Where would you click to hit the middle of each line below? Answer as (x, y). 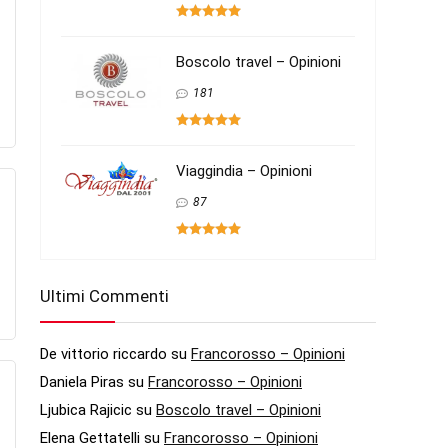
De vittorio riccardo (103, 353)
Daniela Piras (82, 381)
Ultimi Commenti (104, 295)
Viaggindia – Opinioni (244, 170)
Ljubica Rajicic (86, 409)
